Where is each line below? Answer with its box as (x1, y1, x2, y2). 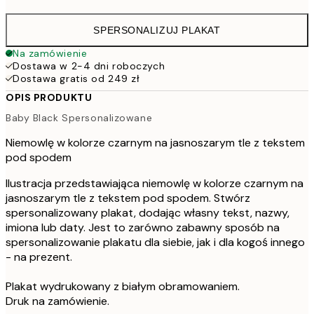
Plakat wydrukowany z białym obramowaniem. (6, 279, 240, 294)
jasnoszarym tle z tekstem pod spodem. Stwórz (6, 191, 250, 206)
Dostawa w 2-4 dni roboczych (13, 59, 165, 72)
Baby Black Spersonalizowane (6, 111, 153, 125)
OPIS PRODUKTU (6, 90, 93, 104)
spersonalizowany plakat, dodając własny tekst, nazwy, (6, 205, 289, 221)
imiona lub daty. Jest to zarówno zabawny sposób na (6, 220, 280, 235)
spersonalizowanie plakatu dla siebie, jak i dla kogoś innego (6, 235, 308, 250)
